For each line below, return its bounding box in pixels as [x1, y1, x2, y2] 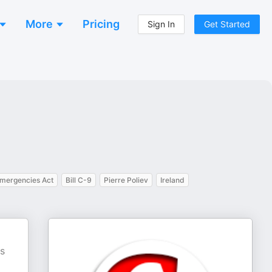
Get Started [204, 19, 250, 29]
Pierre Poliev [104, 175, 148, 185]
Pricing [83, 18, 120, 30]
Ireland [160, 175, 185, 185]
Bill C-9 [66, 175, 92, 185]
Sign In [148, 19, 175, 29]
